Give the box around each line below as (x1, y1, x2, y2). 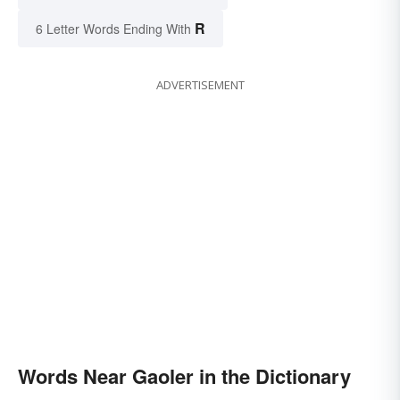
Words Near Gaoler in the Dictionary (18, 361, 351, 390)
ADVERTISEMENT (155, 76, 245, 93)
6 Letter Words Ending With (36, 19, 191, 37)
